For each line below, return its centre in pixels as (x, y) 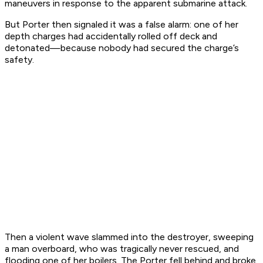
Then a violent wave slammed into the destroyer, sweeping (129, 237)
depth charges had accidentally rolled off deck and (111, 36)
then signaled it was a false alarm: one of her (144, 25)
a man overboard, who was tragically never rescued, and (122, 249)
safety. (19, 60)
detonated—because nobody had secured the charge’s (122, 48)
